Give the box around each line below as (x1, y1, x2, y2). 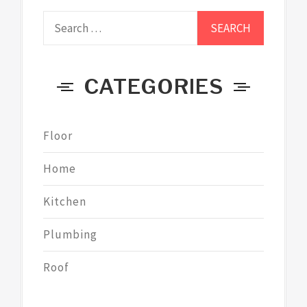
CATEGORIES (84, 74, 223, 99)
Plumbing (43, 227, 97, 243)
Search (42, 11, 79, 27)
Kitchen (43, 194, 86, 210)
